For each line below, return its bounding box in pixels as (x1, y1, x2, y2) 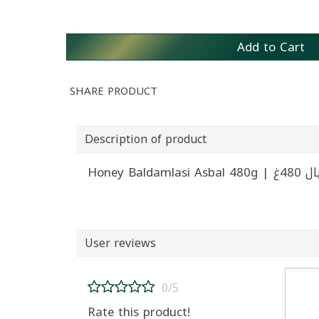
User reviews (85, 231, 156, 254)
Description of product (85, 127, 206, 150)
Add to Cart (236, 35, 305, 58)
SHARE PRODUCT (70, 80, 157, 101)
